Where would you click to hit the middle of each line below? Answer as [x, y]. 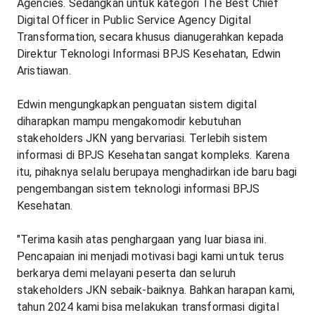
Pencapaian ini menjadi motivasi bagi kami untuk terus [150, 257]
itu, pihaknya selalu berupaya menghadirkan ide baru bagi [157, 172]
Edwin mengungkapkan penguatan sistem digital [137, 105]
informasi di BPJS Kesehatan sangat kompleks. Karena [153, 155]
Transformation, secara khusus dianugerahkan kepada [150, 37]
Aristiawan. [44, 71]
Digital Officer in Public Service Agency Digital [134, 20]
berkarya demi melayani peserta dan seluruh [127, 274]
